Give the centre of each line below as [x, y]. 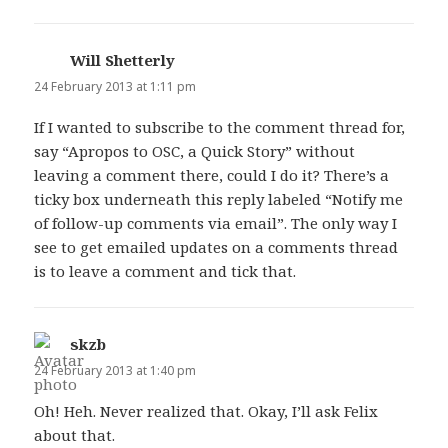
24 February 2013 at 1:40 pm [115, 371]
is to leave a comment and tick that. [165, 271]
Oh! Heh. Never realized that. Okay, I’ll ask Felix [206, 411]
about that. [75, 435]
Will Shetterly [123, 60]
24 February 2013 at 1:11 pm [115, 87]
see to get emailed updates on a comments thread [216, 247]
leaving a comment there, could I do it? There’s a [212, 175]
